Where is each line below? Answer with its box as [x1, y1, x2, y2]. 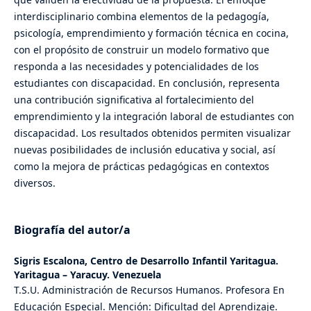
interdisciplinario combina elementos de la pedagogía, [13, 10, 269, 24]
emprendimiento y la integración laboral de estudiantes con [13, 110, 294, 124]
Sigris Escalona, [13, 254, 90, 268]
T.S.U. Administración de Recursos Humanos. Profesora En [13, 283, 285, 297]
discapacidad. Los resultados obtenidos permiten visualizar [13, 126, 291, 140]
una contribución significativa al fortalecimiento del [13, 93, 254, 107]
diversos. [13, 176, 56, 190]
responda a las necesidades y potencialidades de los [13, 60, 259, 74]
